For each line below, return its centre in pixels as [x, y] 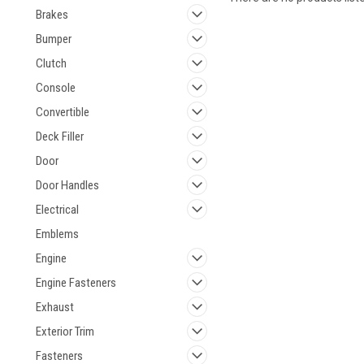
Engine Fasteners [76, 283]
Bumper [54, 39]
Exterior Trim [65, 331]
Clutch [51, 63]
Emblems [57, 234]
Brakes [52, 15]
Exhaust [55, 307]
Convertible [63, 112]
